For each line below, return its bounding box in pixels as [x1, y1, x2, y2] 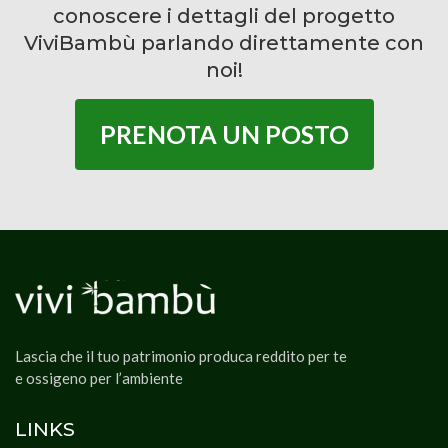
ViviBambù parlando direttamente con [24, 31, 424, 55]
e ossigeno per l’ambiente [15, 369, 183, 387]
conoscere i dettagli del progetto [53, 4, 395, 28]
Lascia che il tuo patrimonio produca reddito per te [15, 347, 347, 365]
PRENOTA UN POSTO [99, 119, 349, 149]
